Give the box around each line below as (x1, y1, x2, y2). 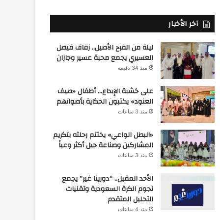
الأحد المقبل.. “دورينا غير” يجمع (61, 172, 153, 185)
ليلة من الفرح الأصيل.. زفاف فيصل (56, 41, 153, 54)
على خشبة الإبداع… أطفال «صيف (57, 84, 153, 98)
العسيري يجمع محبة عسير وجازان (56, 51, 153, 64)
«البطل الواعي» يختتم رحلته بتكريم (53, 128, 153, 141)
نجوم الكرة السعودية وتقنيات (65, 182, 153, 195)
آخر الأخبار (168, 17, 198, 30)
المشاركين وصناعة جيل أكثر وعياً (58, 138, 153, 152)
